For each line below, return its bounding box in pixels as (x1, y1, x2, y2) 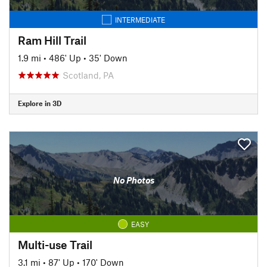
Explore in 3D (18, 99, 61, 107)
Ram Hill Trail (18, 33, 86, 47)
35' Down (89, 52, 128, 63)
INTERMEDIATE (115, 15, 165, 24)
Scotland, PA (63, 69, 114, 80)
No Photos (113, 175, 154, 185)
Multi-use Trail (18, 237, 92, 252)
